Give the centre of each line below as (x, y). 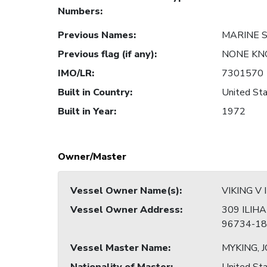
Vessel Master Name (119, 248)
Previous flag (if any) (106, 55)
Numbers (79, 12)
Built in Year (86, 112)
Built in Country (94, 93)
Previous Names (96, 35)
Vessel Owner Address (125, 210)
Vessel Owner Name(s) (125, 191)
